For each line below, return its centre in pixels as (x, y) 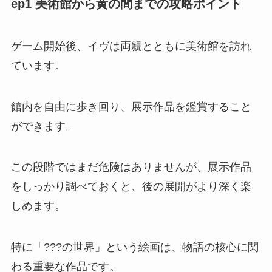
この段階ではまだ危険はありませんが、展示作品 (131, 167)
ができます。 (43, 126)
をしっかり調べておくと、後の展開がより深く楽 (131, 187)
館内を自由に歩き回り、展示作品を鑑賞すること (131, 107)
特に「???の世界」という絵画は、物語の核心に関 (134, 247)
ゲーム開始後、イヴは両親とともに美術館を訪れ (131, 46)
